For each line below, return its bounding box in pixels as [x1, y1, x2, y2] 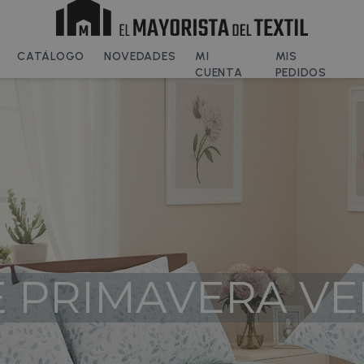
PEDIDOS [275, 66, 327, 80]
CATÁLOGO [17, 50, 84, 63]
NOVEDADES [103, 50, 176, 63]
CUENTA [195, 66, 243, 80]
